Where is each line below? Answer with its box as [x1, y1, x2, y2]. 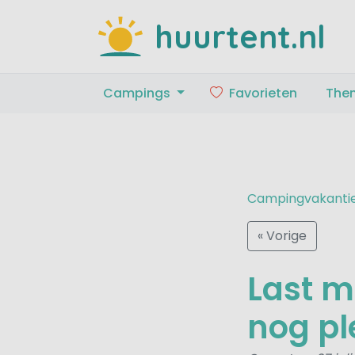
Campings [103, 83, 174, 102]
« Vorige [258, 226, 307, 245]
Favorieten [228, 83, 297, 102]
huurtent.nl [155, 17, 326, 56]
